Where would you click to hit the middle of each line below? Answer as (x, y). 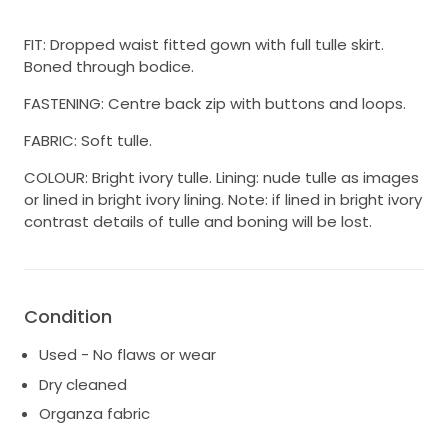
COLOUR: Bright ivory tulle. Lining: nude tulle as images (221, 178)
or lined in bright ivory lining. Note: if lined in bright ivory (223, 200)
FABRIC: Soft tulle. (88, 141)
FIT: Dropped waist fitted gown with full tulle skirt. (204, 45)
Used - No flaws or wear (127, 355)
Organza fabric (94, 414)
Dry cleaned (83, 384)
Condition (68, 317)
